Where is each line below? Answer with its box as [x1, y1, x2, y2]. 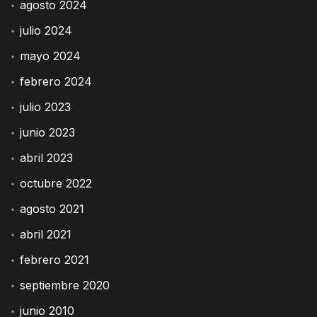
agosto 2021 [20, 201, 85, 216]
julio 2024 [20, 23, 73, 38]
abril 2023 [20, 150, 74, 165]
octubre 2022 [20, 175, 93, 190]
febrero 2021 [20, 252, 90, 267]
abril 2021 [20, 226, 72, 241]
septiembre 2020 [20, 277, 110, 292]
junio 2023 [20, 125, 76, 139]
